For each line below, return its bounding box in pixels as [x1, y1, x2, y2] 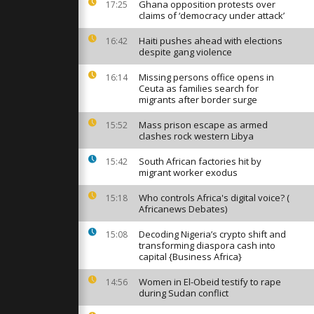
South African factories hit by [139, 155, 261, 168]
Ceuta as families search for [139, 82, 259, 95]
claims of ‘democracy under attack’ [139, 9, 285, 22]
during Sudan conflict [139, 287, 228, 299]
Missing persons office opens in [139, 71, 274, 83]
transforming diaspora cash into [139, 239, 275, 252]
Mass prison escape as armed [139, 118, 268, 131]
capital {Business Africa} [139, 250, 242, 263]
